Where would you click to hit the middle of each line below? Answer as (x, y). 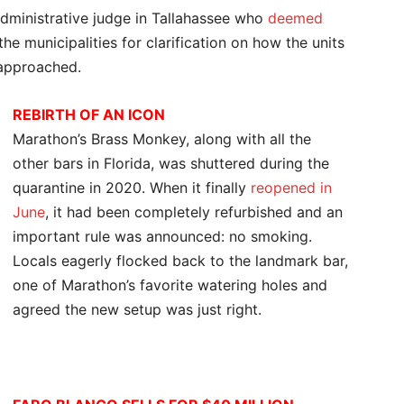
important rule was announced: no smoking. (162, 236)
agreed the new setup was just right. (142, 309)
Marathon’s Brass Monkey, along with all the (162, 139)
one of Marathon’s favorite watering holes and (170, 285)
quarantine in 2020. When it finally (132, 188)
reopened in (291, 188)
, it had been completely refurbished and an (194, 212)
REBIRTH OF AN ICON (89, 115)
